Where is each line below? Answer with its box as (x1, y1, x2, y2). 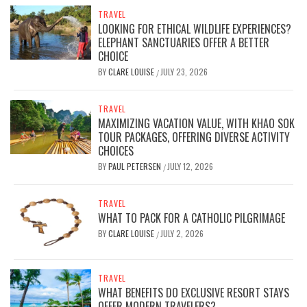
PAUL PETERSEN (108, 160, 164, 173)
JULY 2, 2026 (160, 228, 204, 240)
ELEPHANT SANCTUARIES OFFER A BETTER (98, 34, 270, 51)
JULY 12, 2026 (167, 160, 214, 173)
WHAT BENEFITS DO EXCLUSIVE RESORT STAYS (98, 284, 290, 302)
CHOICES (98, 143, 134, 160)
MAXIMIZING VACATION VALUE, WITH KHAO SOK (98, 115, 295, 132)
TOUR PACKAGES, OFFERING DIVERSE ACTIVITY (98, 129, 291, 146)
